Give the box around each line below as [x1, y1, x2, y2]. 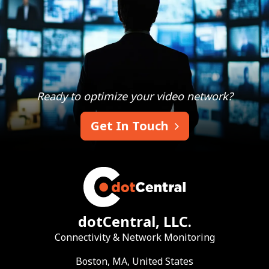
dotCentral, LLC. [77, 211, 192, 231]
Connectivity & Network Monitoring [54, 230, 215, 244]
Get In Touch [90, 118, 172, 134]
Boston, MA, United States [76, 254, 193, 268]
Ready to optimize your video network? [36, 89, 233, 104]
